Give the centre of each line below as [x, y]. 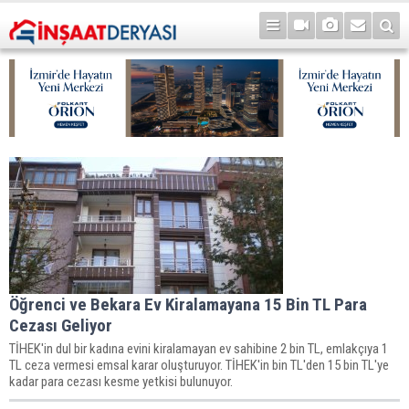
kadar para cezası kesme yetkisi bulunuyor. [121, 381]
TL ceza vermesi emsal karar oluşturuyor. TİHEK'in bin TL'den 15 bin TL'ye [199, 365]
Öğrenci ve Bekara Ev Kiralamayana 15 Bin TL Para [188, 304]
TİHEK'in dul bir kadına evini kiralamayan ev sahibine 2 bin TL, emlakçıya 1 [199, 348]
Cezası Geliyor [61, 325]
